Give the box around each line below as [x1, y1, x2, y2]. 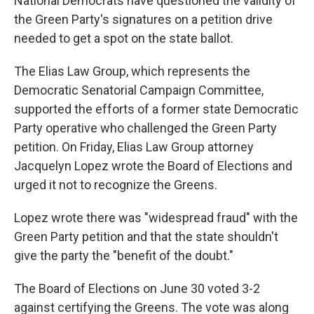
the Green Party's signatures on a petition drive [14, 12, 273, 27]
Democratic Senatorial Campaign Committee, [14, 83, 264, 97]
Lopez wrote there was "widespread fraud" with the [14, 210, 298, 225]
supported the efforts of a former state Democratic [14, 102, 299, 116]
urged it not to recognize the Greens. [14, 177, 217, 192]
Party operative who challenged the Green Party [14, 121, 277, 135]
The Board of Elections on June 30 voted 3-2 [14, 281, 260, 296]
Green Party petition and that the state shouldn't [14, 229, 278, 244]
